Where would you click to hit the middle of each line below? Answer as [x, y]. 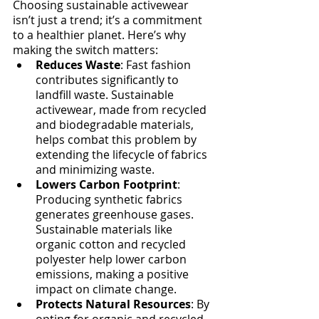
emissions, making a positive [114, 274]
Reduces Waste [78, 64]
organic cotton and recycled [112, 244]
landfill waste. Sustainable [106, 94]
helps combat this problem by [117, 139]
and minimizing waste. [95, 169]
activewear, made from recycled [122, 109]
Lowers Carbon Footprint [106, 184]
